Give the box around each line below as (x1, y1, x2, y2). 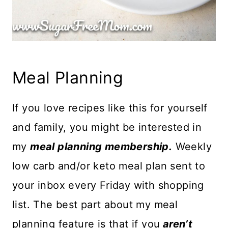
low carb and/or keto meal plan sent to (12, 160, 206, 173)
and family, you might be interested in (12, 121, 202, 134)
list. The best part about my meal (12, 198, 178, 211)
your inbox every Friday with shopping (12, 179, 204, 192)
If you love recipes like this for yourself (12, 102, 208, 115)
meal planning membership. (30, 140, 173, 153)
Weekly (172, 140, 212, 153)
